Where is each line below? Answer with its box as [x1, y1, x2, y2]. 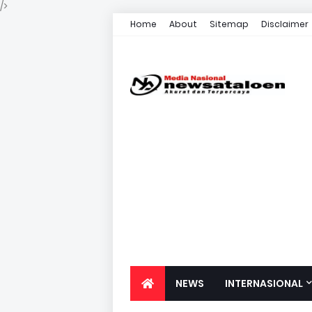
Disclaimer [261, 18, 309, 30]
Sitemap [210, 18, 249, 30]
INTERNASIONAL [225, 276, 303, 290]
